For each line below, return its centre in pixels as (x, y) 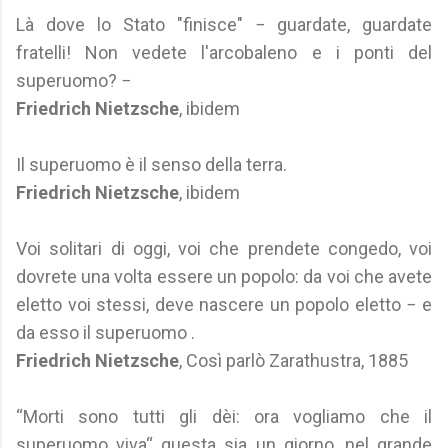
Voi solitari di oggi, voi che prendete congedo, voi (224, 248)
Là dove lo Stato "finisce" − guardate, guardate (224, 24)
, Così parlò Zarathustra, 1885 (293, 360)
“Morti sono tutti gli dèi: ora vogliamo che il (224, 416)
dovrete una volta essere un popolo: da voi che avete (224, 276)
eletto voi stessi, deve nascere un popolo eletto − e (224, 304)
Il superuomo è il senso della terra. (151, 164)
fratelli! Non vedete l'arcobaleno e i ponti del (224, 52)
